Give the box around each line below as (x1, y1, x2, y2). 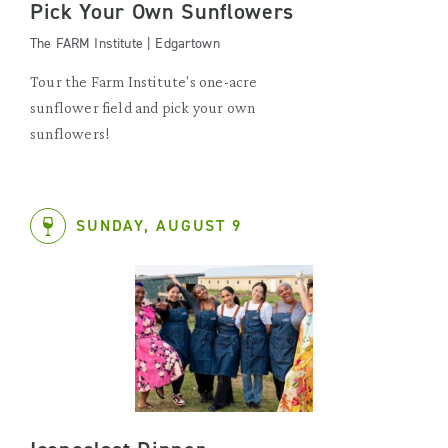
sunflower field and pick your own (30, 99, 256, 116)
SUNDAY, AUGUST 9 (76, 215, 242, 236)
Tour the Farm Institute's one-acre (30, 73, 258, 90)
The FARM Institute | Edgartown (30, 34, 220, 53)
